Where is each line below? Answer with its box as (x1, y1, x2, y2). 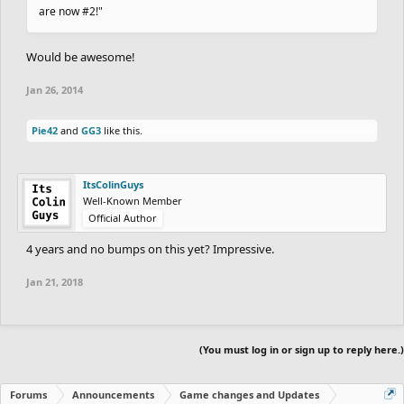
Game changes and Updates (179, 387, 319, 401)
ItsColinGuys (83, 177, 143, 191)
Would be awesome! (26, 48, 135, 65)
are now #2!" (39, 3, 103, 19)
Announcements (72, 387, 154, 401)
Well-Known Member (83, 193, 182, 207)
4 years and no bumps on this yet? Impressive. (26, 240, 274, 257)
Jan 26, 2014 (26, 82, 83, 96)
